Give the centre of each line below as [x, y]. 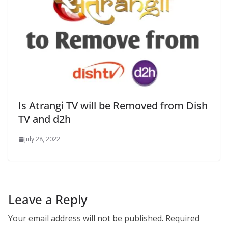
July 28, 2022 [42, 139]
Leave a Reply [48, 199]
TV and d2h [45, 119]
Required [182, 219]
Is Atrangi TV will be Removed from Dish [113, 106]
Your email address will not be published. [86, 219]
